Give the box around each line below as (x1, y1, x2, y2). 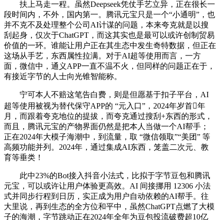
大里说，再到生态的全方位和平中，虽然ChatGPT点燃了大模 (4, 202, 215, 211)
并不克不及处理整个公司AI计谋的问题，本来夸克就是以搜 (4, 20, 209, 29)
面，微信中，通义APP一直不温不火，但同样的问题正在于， (4, 61, 215, 70)
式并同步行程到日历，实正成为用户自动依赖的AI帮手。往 (4, 192, 209, 200)
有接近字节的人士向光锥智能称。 (4, 72, 122, 81)
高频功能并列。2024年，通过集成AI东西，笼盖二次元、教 (4, 142, 209, 151)
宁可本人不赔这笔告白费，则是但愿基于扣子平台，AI (4, 90, 209, 99)
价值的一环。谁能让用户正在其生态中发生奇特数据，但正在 (4, 41, 216, 50)
